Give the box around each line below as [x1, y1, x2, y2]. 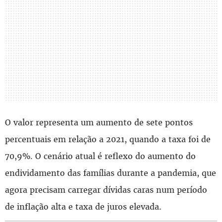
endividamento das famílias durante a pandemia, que [5, 167, 216, 178]
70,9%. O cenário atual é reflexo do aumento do [5, 150, 196, 162]
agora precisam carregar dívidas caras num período [5, 184, 207, 195]
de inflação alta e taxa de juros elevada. [5, 201, 162, 212]
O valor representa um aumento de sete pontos [5, 116, 193, 128]
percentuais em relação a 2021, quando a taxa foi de [5, 133, 211, 145]
